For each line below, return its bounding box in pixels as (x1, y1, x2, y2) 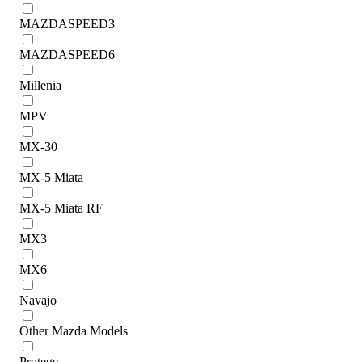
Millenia (19, 78, 61, 92)
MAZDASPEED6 (19, 47, 115, 61)
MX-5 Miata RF (19, 200, 103, 215)
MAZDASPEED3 (19, 16, 115, 31)
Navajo (19, 293, 57, 307)
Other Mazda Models (19, 323, 128, 338)
